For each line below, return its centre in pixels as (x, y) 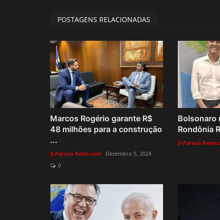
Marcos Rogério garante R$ (101, 118)
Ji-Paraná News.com (76, 153)
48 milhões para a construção (106, 129)
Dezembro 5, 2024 (128, 153)
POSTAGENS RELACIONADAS (104, 19)
